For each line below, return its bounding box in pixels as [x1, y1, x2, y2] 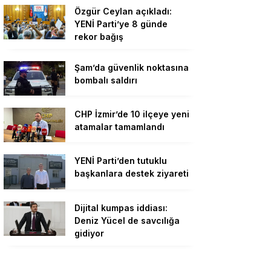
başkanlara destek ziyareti [74, 168, 189, 179]
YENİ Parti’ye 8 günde [74, 18, 168, 29]
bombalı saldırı [74, 74, 137, 85]
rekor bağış [74, 31, 123, 42]
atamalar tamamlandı [74, 122, 165, 132]
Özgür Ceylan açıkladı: [74, 5, 172, 16]
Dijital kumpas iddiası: [74, 202, 168, 213]
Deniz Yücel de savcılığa [74, 215, 180, 226]
